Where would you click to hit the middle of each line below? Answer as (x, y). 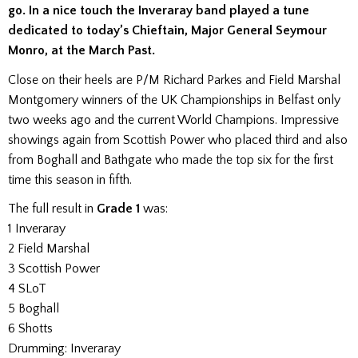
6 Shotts (30, 328)
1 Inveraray (37, 228)
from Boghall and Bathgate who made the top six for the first (171, 159)
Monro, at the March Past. (82, 51)
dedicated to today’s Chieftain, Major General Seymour (167, 31)
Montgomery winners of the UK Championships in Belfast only (174, 99)
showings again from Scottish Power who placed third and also (178, 139)
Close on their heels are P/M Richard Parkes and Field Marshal (174, 80)
